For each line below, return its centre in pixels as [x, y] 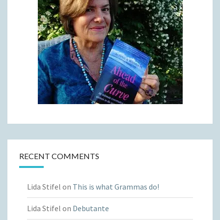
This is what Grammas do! [116, 187]
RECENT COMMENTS [59, 156]
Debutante [91, 208]
